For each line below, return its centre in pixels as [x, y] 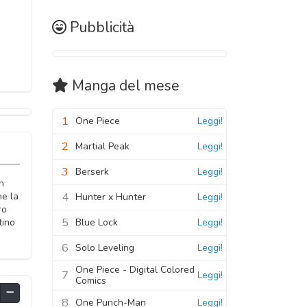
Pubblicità [102, 27]
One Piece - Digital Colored [135, 269]
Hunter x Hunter [111, 197]
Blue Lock [97, 222]
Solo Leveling [105, 247]
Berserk [92, 171]
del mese [148, 85]
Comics [91, 280]
